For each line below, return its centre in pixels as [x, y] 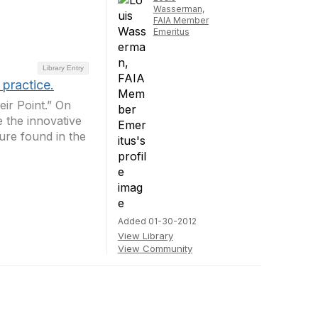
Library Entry [63, 67]
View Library [145, 236]
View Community [155, 248]
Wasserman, [179, 9]
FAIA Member [181, 20]
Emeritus [171, 32]
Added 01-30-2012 [157, 221]
